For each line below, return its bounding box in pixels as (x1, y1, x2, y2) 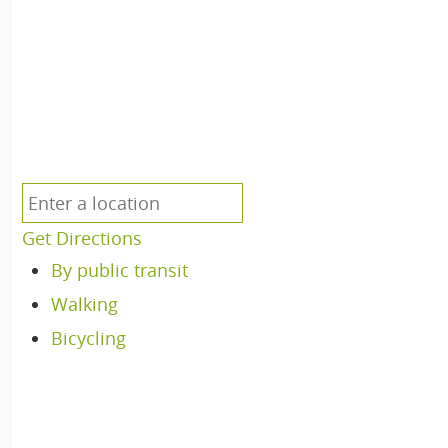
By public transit (50, 258, 188, 282)
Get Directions (22, 226, 142, 250)
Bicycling (50, 326, 126, 350)
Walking (50, 292, 118, 316)
